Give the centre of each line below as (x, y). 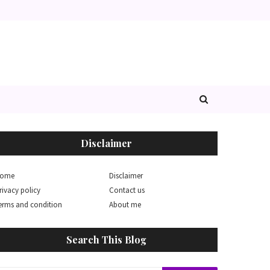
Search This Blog (106, 240)
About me (125, 205)
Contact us (127, 190)
